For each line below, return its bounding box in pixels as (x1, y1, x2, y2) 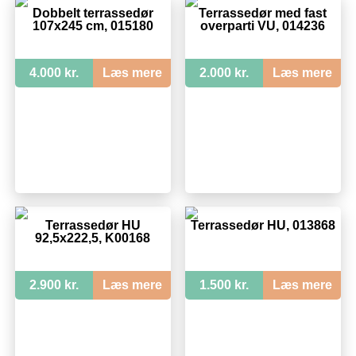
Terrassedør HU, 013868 (190, 218, 335, 232)
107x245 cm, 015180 (32, 18, 153, 33)
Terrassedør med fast (199, 6, 327, 20)
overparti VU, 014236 (200, 18, 326, 33)
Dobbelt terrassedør (32, 6, 153, 20)
